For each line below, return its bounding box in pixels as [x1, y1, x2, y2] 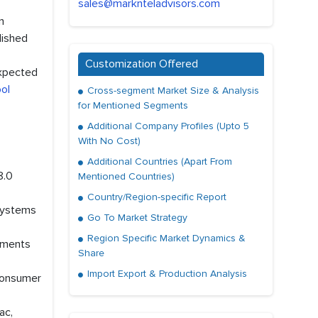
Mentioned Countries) [78, 170, 175, 183]
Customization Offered [85, 57, 198, 72]
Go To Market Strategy [84, 212, 187, 224]
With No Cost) [78, 135, 141, 148]
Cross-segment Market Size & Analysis [84, 84, 259, 97]
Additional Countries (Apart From [84, 155, 232, 168]
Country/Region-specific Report [84, 191, 226, 204]
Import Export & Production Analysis [84, 268, 247, 280]
